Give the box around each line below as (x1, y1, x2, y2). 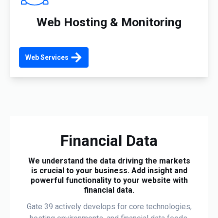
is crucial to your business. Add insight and (31, 165, 187, 175)
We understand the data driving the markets (28, 156, 190, 165)
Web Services (25, 53, 69, 61)
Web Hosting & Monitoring (36, 15, 182, 29)
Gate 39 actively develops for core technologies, (26, 201, 192, 211)
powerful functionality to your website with (30, 175, 188, 185)
